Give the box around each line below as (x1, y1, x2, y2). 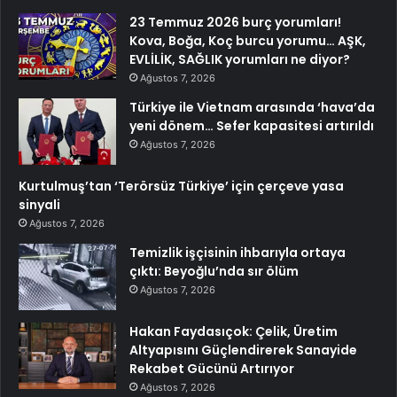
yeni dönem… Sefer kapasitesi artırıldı (129, 116, 374, 135)
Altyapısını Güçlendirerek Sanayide (129, 340, 357, 359)
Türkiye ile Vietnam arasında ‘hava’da (129, 97, 375, 116)
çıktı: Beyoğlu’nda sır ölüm (129, 261, 299, 280)
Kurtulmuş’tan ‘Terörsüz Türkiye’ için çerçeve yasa (19, 176, 344, 195)
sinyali (19, 195, 60, 214)
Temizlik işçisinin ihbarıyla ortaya (129, 243, 346, 261)
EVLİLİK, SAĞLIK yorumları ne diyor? (129, 50, 350, 68)
